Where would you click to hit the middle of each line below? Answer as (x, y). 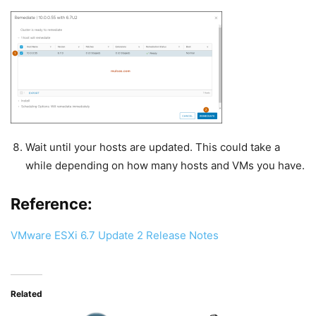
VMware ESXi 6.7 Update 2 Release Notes (115, 236)
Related (26, 294)
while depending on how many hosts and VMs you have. (165, 166)
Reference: (51, 204)
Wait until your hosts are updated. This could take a (153, 147)
